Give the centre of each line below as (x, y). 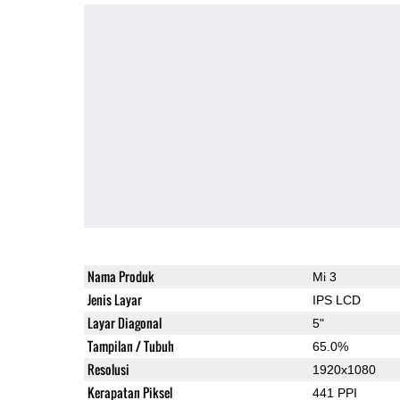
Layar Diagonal (124, 322)
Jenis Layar (114, 299)
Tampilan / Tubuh (130, 346)
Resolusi (108, 369)
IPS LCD (336, 300)
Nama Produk (121, 276)
